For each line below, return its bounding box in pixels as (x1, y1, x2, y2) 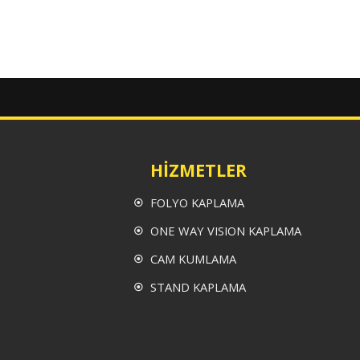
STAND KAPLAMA (150, 279, 246, 295)
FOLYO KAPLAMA (150, 194, 244, 211)
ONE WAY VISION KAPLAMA (150, 223, 301, 239)
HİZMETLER (150, 158, 247, 182)
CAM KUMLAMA (150, 251, 236, 267)
